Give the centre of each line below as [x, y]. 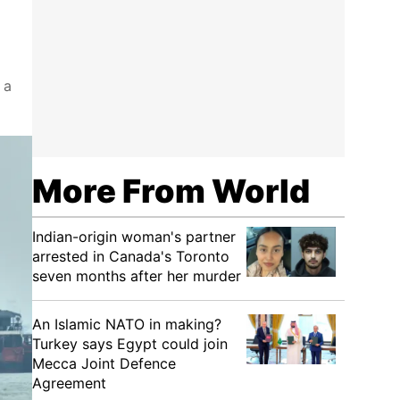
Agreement [69, 383]
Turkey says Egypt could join [130, 344]
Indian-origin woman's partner [134, 237]
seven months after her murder [137, 276]
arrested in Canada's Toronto [131, 256]
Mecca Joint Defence [104, 363]
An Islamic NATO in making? [127, 324]
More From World [171, 191]
